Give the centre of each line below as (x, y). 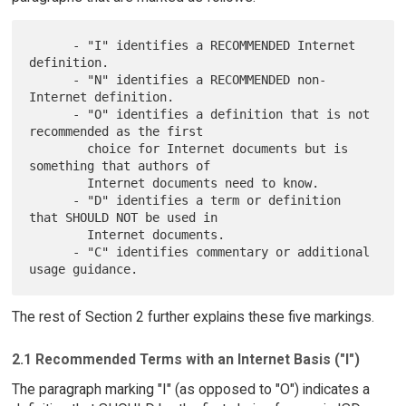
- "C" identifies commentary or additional (51, 251)
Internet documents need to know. (58, 183)
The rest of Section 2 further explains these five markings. (193, 317)
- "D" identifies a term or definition (51, 200)
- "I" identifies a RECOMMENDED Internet (51, 45)
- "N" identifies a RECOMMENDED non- (51, 79)
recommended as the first (116, 131)
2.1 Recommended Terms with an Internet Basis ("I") (185, 359)
